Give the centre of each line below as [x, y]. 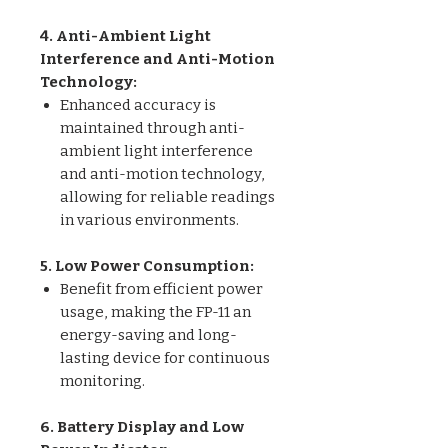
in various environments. [149, 219]
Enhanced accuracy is [138, 104]
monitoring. [102, 380]
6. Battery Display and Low [142, 426]
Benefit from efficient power [161, 288]
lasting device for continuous [165, 357]
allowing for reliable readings [167, 196]
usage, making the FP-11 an [155, 311]
